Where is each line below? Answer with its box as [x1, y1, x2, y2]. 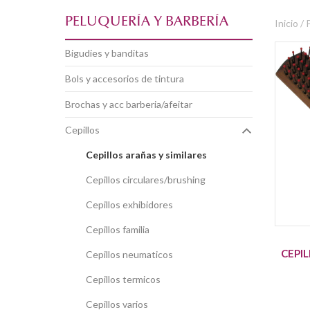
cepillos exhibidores [92, 198, 173, 210]
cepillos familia [92, 223, 149, 235]
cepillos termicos [92, 273, 161, 285]
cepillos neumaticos [92, 248, 173, 260]
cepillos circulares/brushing [92, 173, 206, 185]
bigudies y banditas [71, 46, 149, 59]
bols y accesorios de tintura [71, 72, 184, 84]
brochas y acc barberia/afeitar [71, 98, 192, 110]
